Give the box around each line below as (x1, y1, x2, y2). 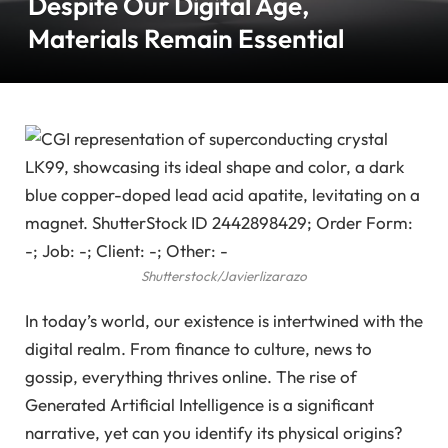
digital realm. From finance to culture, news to (25, 338, 372, 360)
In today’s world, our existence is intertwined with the (25, 310, 423, 332)
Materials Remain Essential (28, 22, 344, 55)
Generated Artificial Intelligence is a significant (25, 394, 374, 416)
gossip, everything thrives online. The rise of (25, 366, 357, 388)
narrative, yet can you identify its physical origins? (25, 422, 403, 444)
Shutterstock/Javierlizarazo (141, 267, 307, 285)
